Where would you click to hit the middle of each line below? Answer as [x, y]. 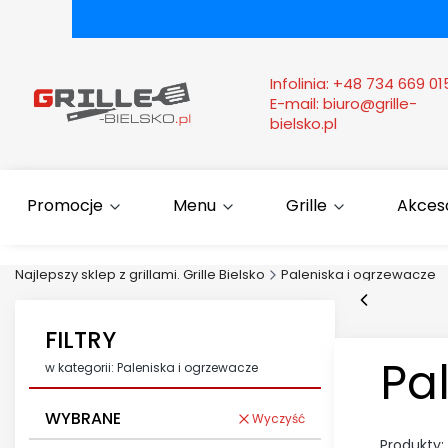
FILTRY [80, 339]
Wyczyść [278, 418]
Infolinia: [301, 84]
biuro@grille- [370, 104]
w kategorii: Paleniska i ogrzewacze [151, 368]
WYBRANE [83, 418]
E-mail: [296, 104]
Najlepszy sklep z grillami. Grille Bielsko [140, 275]
